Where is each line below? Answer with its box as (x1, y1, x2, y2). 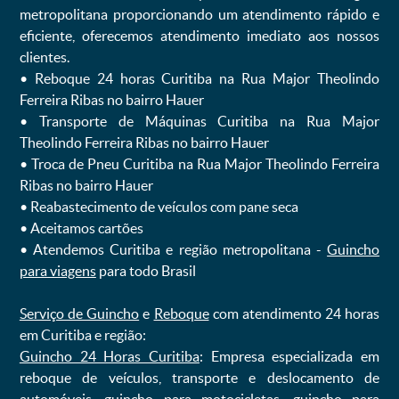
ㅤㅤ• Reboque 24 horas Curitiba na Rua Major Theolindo (19, 70, 380, 86)
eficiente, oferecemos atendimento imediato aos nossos (19, 28, 380, 44)
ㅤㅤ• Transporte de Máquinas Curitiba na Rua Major (19, 113, 380, 129)
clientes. (19, 49, 69, 65)
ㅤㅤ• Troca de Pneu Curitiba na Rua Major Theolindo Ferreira (19, 156, 380, 172)
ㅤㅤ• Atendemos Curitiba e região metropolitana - (19, 241, 328, 257)
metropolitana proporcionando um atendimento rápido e (19, 6, 380, 22)
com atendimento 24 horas (208, 305, 380, 322)
